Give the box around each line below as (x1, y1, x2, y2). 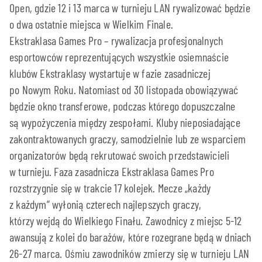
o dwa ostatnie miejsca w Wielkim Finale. (9, 16, 173, 31)
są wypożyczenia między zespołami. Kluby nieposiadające (9, 115, 240, 129)
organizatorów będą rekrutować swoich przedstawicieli (9, 147, 230, 162)
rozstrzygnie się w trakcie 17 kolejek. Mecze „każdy (9, 180, 211, 195)
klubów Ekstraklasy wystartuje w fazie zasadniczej (9, 65, 211, 80)
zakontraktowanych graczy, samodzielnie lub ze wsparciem (9, 131, 246, 146)
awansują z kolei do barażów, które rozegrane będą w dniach (9, 229, 251, 244)
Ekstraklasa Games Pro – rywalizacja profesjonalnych (9, 33, 223, 47)
